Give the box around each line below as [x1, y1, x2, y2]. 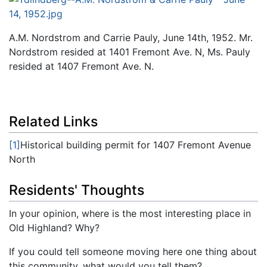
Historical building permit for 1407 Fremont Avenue [20, 138, 251, 151]
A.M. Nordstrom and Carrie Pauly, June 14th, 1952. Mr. [9, 32, 253, 44]
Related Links [9, 113, 98, 130]
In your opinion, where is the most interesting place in [9, 207, 251, 220]
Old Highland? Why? [9, 222, 100, 234]
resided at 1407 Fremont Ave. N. [9, 60, 154, 73]
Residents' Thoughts [9, 182, 144, 199]
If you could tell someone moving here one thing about [9, 246, 257, 258]
